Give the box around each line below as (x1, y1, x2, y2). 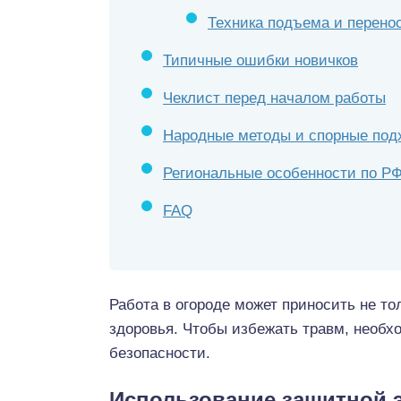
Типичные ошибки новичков (163, 52, 358, 69)
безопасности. (109, 345, 210, 362)
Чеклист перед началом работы (163, 90, 386, 107)
